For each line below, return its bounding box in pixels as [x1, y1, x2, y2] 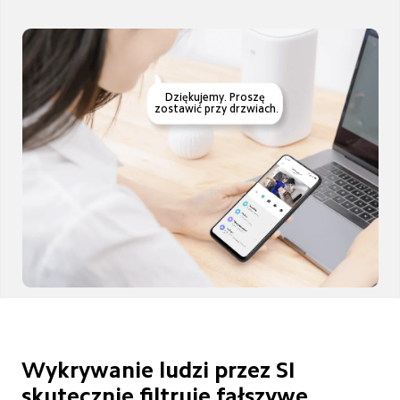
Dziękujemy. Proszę [165, 92, 269, 104]
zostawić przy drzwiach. [154, 104, 279, 115]
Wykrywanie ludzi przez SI [21, 357, 302, 381]
